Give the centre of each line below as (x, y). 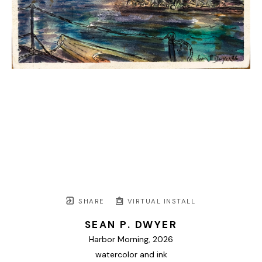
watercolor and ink (131, 255)
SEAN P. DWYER (131, 225)
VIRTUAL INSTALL (160, 202)
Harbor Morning (119, 239)
